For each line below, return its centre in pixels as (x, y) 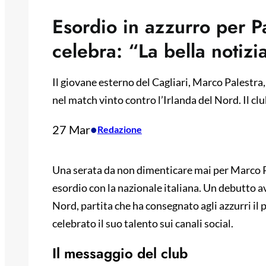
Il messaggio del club (120, 254)
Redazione (120, 129)
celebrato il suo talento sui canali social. (143, 224)
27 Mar (71, 130)
